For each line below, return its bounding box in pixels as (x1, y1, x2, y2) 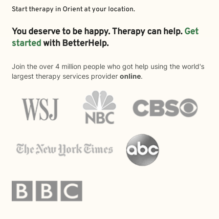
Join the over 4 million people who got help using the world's (12, 62, 204, 70)
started (12, 38, 43, 49)
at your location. (83, 5, 135, 14)
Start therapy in (12, 5, 63, 14)
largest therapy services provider (12, 72, 120, 80)
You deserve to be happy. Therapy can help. (12, 26, 184, 38)
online (120, 72, 141, 80)
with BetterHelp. (43, 38, 110, 49)
